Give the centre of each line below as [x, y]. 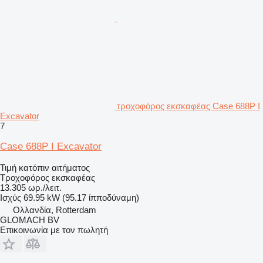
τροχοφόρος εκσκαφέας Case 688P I [188, 106]
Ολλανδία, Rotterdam [55, 210]
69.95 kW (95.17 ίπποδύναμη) [81, 197]
